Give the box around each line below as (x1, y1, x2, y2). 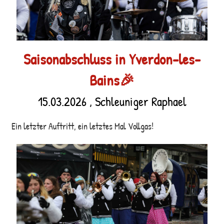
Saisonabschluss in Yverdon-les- (23, 48, 200, 69)
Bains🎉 (89, 69, 134, 90)
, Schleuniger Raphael (86, 92, 186, 110)
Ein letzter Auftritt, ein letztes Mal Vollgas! (11, 119, 153, 132)
